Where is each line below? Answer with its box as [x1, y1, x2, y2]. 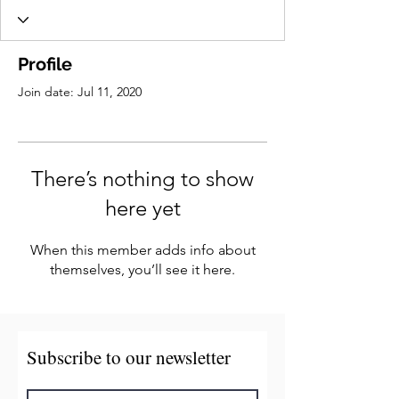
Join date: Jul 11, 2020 [18, 84, 142, 100]
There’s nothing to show [31, 166, 254, 191]
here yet [104, 195, 181, 221]
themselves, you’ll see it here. [50, 261, 235, 278]
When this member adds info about [29, 241, 256, 258]
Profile [18, 53, 72, 75]
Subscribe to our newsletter [27, 345, 231, 370]
